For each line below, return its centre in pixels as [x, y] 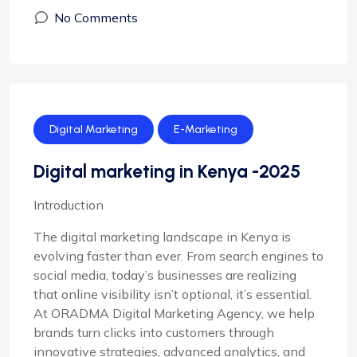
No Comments [96, 18]
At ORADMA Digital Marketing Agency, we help [174, 313]
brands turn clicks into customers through [154, 332]
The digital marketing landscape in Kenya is [162, 237]
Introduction [69, 205]
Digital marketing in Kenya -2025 [167, 171]
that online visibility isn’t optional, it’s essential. [173, 294]
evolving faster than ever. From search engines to [178, 256]
